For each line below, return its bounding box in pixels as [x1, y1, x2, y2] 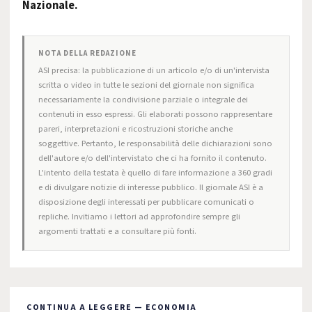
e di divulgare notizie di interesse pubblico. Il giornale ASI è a [38, 181, 263, 194]
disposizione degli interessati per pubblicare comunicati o [38, 196, 254, 208]
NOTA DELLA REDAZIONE [38, 48, 136, 58]
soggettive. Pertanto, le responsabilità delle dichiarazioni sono [38, 137, 272, 150]
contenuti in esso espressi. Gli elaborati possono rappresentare [38, 108, 272, 120]
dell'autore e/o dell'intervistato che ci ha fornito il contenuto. [38, 152, 267, 164]
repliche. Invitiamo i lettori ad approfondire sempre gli [38, 210, 240, 223]
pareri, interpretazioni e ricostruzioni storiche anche [38, 123, 233, 135]
